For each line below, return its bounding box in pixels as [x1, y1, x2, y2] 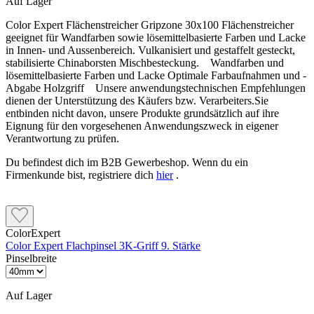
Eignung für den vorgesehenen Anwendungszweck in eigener [6, 120, 278, 132]
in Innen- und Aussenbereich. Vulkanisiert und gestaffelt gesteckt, [6, 44, 295, 57]
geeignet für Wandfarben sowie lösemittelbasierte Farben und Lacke [6, 32, 306, 44]
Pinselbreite [6, 252, 57, 265]
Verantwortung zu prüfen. [6, 132, 119, 145]
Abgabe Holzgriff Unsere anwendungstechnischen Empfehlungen [6, 82, 306, 95]
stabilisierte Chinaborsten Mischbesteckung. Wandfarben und [6, 57, 284, 69]
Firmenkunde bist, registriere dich [6, 169, 156, 182]
